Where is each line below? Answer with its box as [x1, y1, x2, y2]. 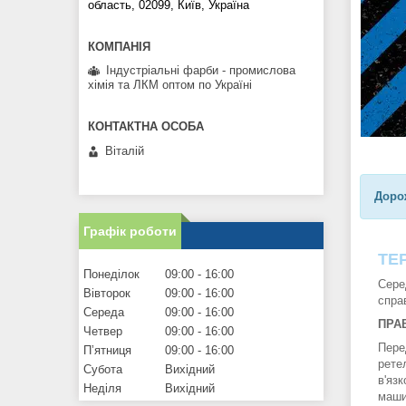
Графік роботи [83, 223, 177, 238]
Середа [83, 304, 124, 319]
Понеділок [83, 266, 140, 281]
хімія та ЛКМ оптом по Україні [88, 78, 252, 92]
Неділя [83, 381, 121, 395]
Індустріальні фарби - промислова [106, 63, 295, 78]
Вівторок [83, 285, 130, 300]
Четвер [83, 324, 122, 338]
